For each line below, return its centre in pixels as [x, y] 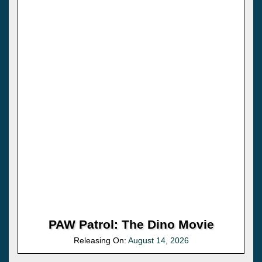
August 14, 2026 [158, 240]
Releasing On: [101, 240]
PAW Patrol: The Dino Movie [131, 224]
